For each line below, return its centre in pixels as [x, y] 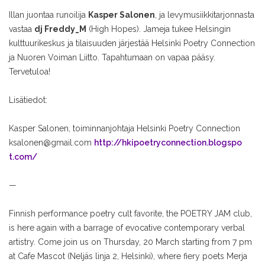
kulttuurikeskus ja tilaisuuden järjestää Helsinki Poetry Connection [132, 43]
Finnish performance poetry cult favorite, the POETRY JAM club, [130, 214]
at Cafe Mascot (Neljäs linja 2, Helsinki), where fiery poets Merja [128, 256]
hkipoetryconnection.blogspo [182, 143]
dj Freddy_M [60, 29]
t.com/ [23, 157]
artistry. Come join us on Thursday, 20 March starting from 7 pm [130, 242]
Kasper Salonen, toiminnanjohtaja [72, 129]
